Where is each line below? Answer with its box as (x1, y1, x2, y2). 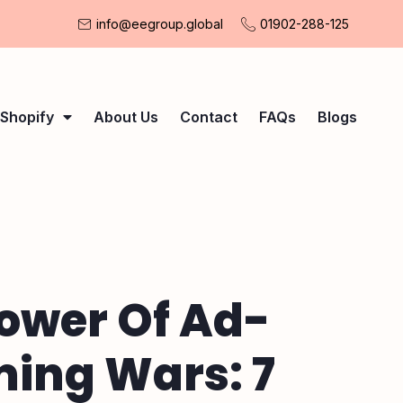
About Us (93, 108, 158, 126)
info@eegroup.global (96, 16, 223, 31)
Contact (179, 108, 237, 126)
